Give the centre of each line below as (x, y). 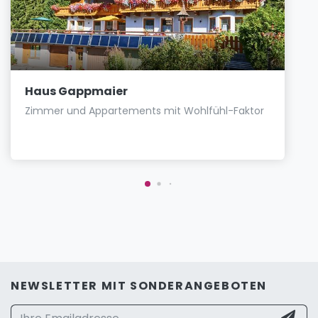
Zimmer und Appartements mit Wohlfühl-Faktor (144, 110)
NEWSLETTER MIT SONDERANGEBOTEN (139, 285)
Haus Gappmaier (76, 91)
